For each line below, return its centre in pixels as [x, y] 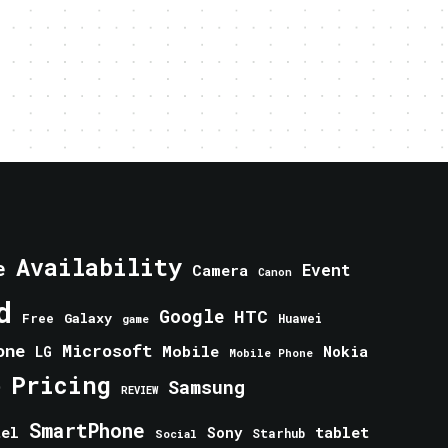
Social [176, 433]
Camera [220, 270]
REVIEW [139, 390]
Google [191, 316]
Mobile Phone [271, 352]
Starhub [278, 433]
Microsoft [107, 351]
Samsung [206, 387]
